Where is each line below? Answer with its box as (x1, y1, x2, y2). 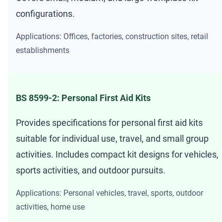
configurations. (16, 8, 75, 19)
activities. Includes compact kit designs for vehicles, (16, 149, 219, 160)
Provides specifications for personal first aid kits (16, 117, 203, 128)
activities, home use (16, 202, 85, 212)
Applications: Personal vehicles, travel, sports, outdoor (16, 188, 203, 198)
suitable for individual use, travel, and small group (16, 133, 209, 144)
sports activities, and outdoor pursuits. (16, 165, 166, 175)
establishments (16, 45, 69, 55)
